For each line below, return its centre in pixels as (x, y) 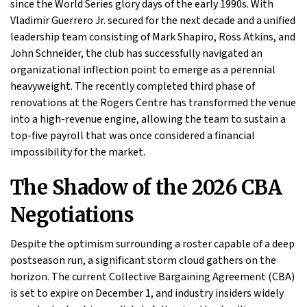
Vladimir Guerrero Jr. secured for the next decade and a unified (153, 21)
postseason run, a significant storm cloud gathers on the (143, 261)
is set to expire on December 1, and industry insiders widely (147, 294)
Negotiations (72, 216)
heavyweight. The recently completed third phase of (133, 87)
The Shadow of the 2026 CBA (146, 188)
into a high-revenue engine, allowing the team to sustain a (148, 120)
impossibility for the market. (78, 152)
